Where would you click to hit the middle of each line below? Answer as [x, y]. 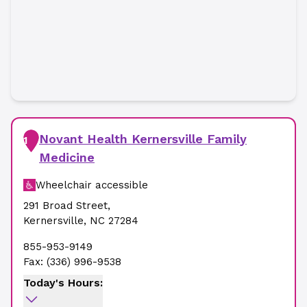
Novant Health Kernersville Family [143, 139]
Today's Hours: [63, 283]
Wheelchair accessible [92, 185]
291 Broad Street [65, 206]
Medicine [67, 157]
